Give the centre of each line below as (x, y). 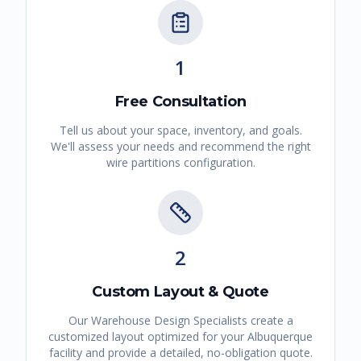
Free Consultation (180, 102)
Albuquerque (280, 337)
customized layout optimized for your (148, 337)
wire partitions (143, 163)
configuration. (218, 163)
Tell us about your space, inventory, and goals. (180, 131)
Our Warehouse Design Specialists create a (180, 321)
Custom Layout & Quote (180, 292)
